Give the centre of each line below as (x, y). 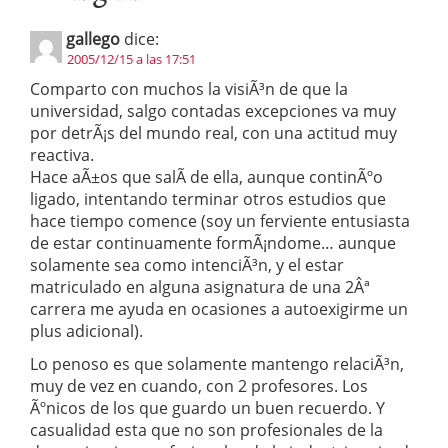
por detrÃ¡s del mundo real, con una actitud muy (213, 132)
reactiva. (62, 154)
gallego (93, 39)
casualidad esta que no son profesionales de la (206, 429)
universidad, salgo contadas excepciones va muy (213, 110)
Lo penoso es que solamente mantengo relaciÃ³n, (217, 363)
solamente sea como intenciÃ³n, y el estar (187, 264)
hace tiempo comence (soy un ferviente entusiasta (220, 220)
